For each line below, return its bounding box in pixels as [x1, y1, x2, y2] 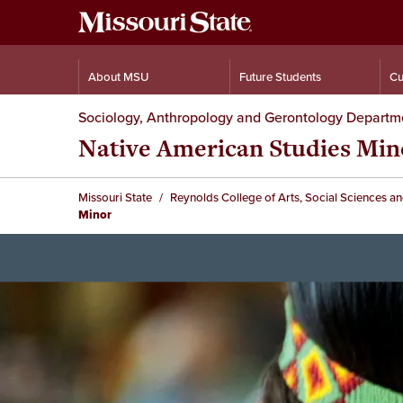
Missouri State [78, 189, 152, 206]
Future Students [239, 68, 321, 85]
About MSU [88, 68, 148, 85]
